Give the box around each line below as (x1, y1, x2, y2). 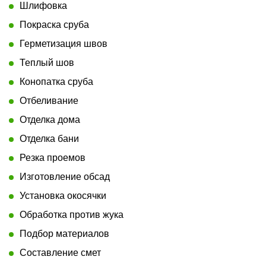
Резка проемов (20, 152, 85, 163)
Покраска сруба (20, 19, 89, 30)
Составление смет (20, 247, 101, 258)
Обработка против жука (20, 209, 123, 220)
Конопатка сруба (20, 76, 93, 87)
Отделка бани (20, 133, 79, 144)
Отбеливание (20, 95, 78, 106)
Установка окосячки (20, 190, 106, 201)
